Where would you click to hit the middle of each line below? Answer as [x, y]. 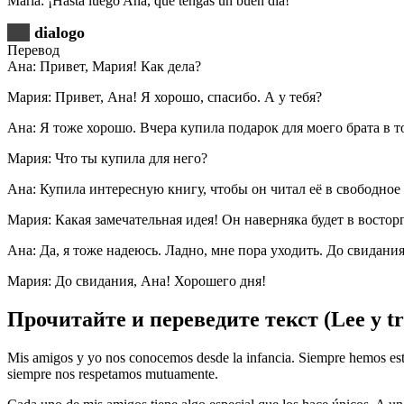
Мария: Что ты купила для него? [107, 159]
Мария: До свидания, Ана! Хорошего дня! [137, 281]
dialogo [60, 33]
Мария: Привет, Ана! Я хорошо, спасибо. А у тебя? [165, 97]
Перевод [33, 50]
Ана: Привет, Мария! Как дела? [104, 67]
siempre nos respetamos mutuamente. [113, 374]
